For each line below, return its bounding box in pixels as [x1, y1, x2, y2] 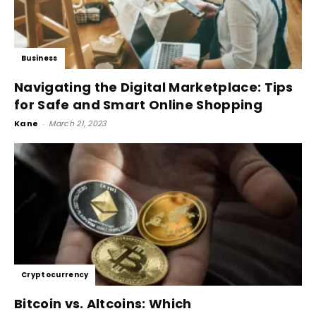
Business [21, 53, 58, 64]
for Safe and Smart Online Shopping [14, 96, 262, 114]
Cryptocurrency [21, 269, 89, 280]
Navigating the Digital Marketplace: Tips [14, 78, 293, 97]
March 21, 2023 [49, 118, 107, 130]
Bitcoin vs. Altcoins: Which [14, 294, 192, 312]
